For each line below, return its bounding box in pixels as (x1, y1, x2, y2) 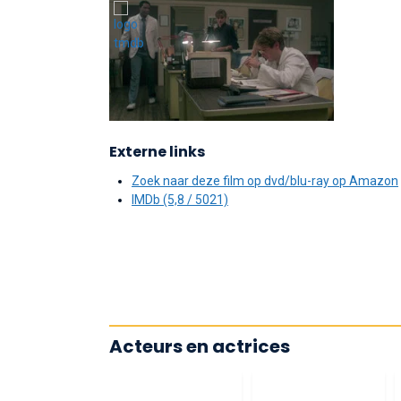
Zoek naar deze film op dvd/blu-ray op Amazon (132, 174, 398, 188)
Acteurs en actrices (109, 334, 290, 359)
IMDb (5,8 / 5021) (132, 192, 228, 207)
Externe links (109, 141, 205, 162)
